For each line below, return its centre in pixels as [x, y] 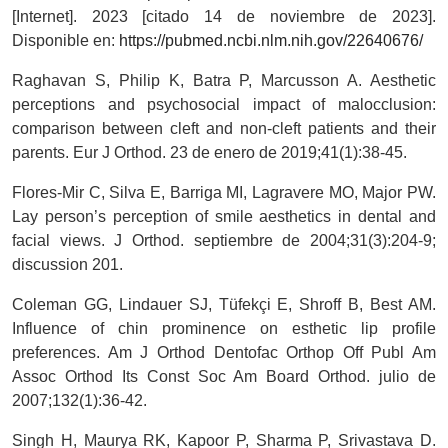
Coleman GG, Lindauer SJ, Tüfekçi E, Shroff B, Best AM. [224, 305]
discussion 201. [67, 265]
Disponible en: [65, 41]
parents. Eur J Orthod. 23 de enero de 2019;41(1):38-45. [209, 153]
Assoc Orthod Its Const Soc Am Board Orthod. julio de [224, 377]
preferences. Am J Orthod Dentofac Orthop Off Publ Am [224, 353]
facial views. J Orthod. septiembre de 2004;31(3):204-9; [224, 241]
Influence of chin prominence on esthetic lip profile [224, 329]
